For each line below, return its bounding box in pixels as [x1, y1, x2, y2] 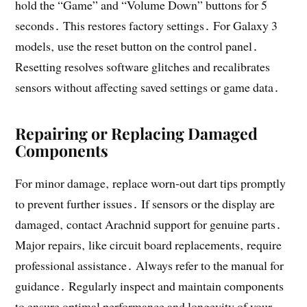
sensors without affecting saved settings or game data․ [15, 78, 280, 95]
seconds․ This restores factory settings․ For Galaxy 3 [15, 16, 278, 34]
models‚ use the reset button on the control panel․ [15, 37, 259, 54]
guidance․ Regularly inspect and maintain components [15, 277, 284, 294]
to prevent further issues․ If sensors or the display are [15, 195, 275, 212]
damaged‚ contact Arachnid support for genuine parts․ [15, 215, 282, 232]
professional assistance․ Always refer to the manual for [15, 256, 284, 273]
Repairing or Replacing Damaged [15, 122, 258, 144]
